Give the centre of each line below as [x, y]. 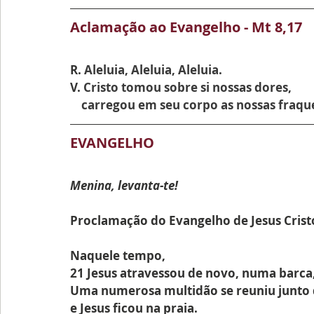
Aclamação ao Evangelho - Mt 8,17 [186, 27]
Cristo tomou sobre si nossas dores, [187, 87]
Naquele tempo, [118, 255]
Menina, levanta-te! [124, 185]
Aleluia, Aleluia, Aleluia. [153, 70]
